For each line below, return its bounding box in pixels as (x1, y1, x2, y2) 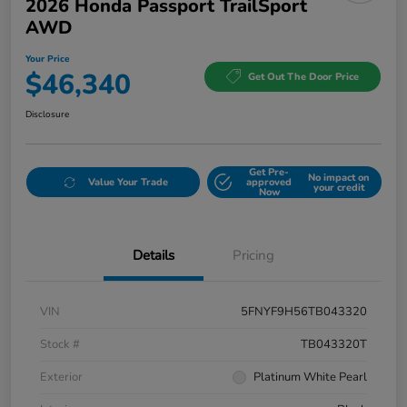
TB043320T (301, 336, 367, 353)
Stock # (40, 336, 80, 353)
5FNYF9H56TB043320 (241, 303, 367, 321)
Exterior (40, 369, 83, 386)
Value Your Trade (87, 175, 168, 190)
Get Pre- (249, 165, 290, 180)
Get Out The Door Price (248, 69, 359, 84)
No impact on (307, 170, 370, 184)
